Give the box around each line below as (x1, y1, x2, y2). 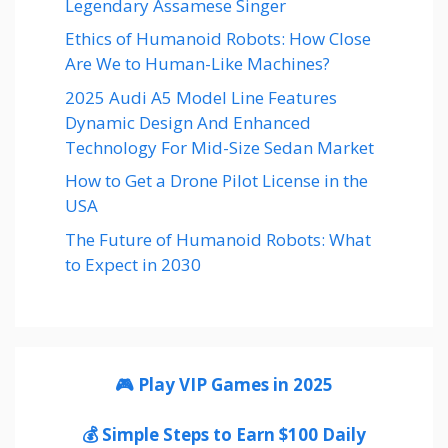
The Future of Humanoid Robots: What (65, 227, 371, 251)
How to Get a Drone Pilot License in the (65, 169, 368, 193)
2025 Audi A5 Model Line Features (65, 85, 337, 109)
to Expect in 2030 (65, 252, 201, 276)
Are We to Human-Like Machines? (65, 52, 330, 76)
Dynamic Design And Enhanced (65, 110, 311, 134)
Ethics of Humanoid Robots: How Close (65, 27, 371, 51)
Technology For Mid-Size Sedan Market (65, 135, 374, 159)
